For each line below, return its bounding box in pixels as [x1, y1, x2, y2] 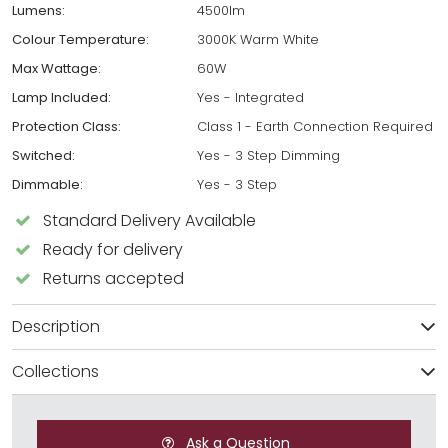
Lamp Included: [12, 87, 111, 107]
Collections [12, 359, 99, 383]
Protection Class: [12, 116, 121, 136]
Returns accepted [43, 266, 185, 290]
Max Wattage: [12, 58, 101, 78]
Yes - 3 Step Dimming [197, 145, 340, 165]
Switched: [12, 145, 75, 165]
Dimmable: [12, 174, 83, 194]
